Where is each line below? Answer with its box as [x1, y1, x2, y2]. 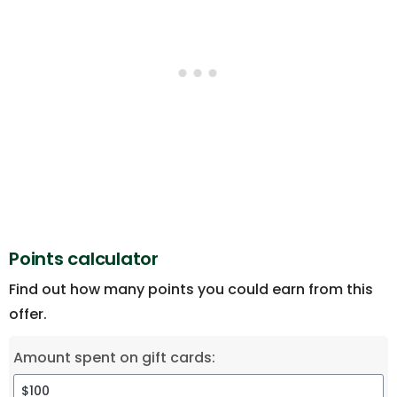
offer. [9, 304, 47, 325]
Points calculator [9, 246, 159, 272]
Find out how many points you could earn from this [9, 279, 373, 300]
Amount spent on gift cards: [13, 346, 215, 368]
